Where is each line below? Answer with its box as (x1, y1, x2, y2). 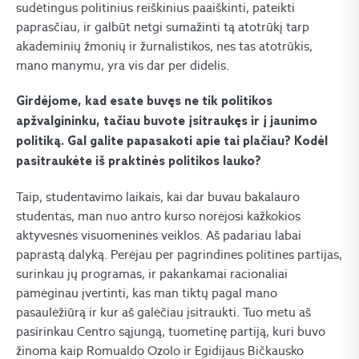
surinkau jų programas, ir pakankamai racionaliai (16, 266, 288, 281)
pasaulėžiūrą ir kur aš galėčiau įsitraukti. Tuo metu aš (16, 305, 311, 320)
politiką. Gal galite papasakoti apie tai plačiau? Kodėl (16, 135, 328, 149)
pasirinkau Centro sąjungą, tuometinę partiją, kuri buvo (16, 324, 325, 339)
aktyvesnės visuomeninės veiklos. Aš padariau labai (16, 228, 301, 243)
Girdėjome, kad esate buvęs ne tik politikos (16, 95, 272, 109)
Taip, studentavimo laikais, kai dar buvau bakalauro (16, 189, 300, 204)
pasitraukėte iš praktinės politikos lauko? (16, 155, 261, 169)
